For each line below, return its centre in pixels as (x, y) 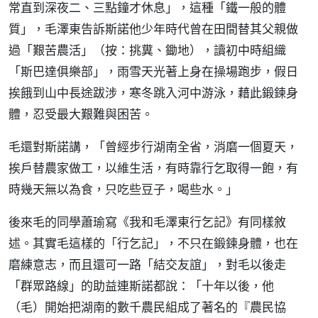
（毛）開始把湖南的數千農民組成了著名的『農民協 (147, 307)
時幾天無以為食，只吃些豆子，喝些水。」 (123, 189)
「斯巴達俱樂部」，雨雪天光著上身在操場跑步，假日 (153, 71)
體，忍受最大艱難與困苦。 (81, 114)
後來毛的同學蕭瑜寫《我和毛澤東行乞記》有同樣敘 (147, 222)
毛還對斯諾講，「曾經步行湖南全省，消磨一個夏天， (153, 147)
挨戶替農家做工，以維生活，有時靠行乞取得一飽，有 (153, 168)
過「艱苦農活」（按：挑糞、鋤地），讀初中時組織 (147, 50)
